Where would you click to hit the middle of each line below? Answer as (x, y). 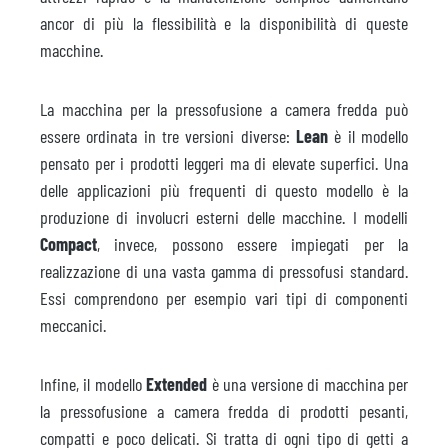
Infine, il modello (93, 383)
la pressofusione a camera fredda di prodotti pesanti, (224, 410)
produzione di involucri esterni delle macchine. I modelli (224, 216)
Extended (177, 383)
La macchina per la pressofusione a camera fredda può (224, 108)
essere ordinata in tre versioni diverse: (168, 135)
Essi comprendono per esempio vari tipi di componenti (224, 297)
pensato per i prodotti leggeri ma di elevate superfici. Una (224, 162)
